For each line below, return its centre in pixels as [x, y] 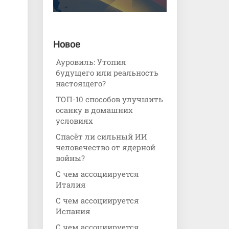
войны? [70, 158]
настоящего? [81, 83]
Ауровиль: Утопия [91, 62]
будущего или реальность [107, 73]
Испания [73, 211]
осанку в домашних [94, 110]
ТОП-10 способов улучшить [109, 99]
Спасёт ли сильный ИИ [101, 136]
